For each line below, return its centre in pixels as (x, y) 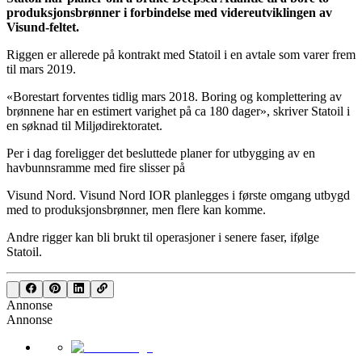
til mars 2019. (41, 69)
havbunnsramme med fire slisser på (96, 167)
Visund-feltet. (43, 27)
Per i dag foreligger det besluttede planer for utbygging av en (161, 153)
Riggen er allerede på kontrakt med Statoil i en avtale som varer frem (181, 54)
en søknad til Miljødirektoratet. (84, 125)
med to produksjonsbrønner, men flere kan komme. (136, 209)
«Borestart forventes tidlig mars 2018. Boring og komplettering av (174, 96)
